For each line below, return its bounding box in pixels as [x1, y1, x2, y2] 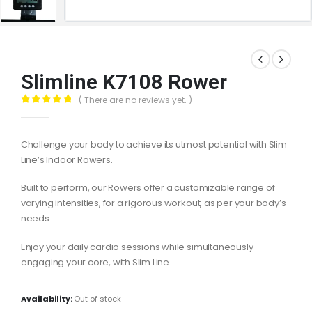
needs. [20, 212, 52, 226]
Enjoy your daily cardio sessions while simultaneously [20, 240, 253, 253]
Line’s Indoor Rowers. [20, 153, 113, 166]
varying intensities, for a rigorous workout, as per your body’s [20, 196, 286, 210]
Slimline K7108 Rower [20, 70, 227, 95]
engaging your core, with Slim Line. [20, 256, 171, 269]
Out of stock [73, 293, 121, 304]
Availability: [20, 293, 74, 304]
